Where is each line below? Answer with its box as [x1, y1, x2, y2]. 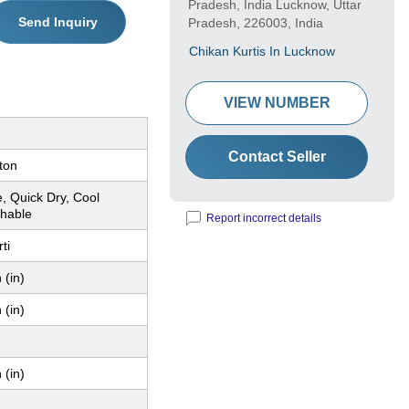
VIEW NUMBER [223, 95, 330, 111]
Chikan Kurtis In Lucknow [189, 44, 335, 59]
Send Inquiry [17, 15, 98, 30]
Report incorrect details [206, 212, 321, 225]
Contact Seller [227, 149, 326, 165]
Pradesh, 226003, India [188, 16, 323, 31]
